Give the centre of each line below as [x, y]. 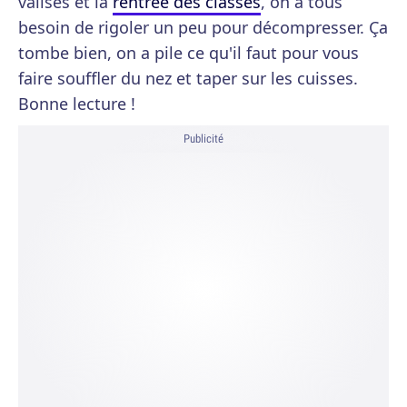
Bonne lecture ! [77, 104]
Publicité [203, 139]
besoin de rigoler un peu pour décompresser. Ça [203, 27]
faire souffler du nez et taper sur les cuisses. [188, 78]
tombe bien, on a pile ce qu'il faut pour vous [189, 53]
